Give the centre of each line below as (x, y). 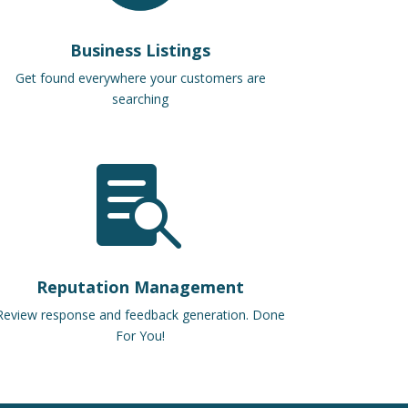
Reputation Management (141, 287)
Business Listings (141, 51)
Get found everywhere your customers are (140, 78)
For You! (141, 336)
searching (141, 99)
